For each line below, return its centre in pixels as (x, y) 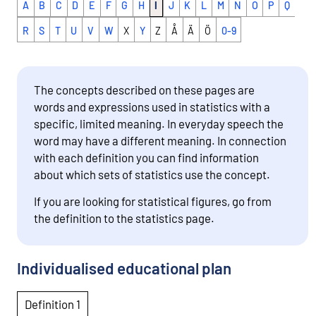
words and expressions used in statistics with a (152, 107)
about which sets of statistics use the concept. (152, 175)
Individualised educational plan (124, 268)
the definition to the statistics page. (124, 218)
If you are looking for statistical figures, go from (152, 201)
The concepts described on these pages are (144, 90)
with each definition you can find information (146, 158)
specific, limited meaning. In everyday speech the (158, 124)
